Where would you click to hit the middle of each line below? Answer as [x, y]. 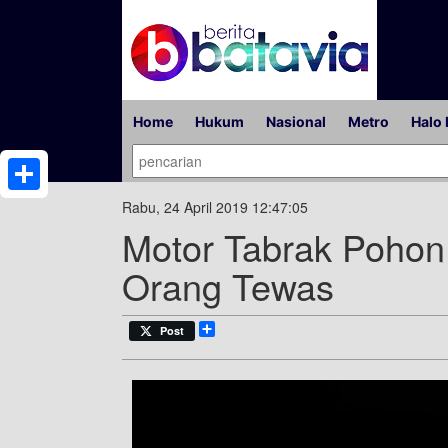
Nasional [296, 121]
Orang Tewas [228, 285]
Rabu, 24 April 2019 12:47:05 [215, 207]
